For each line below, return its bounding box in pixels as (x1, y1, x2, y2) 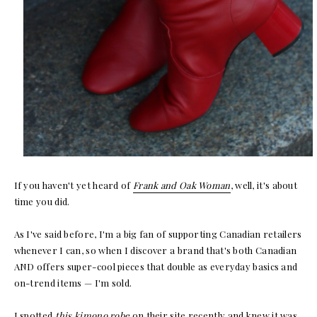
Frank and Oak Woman (132, 178, 231, 191)
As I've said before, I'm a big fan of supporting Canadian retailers (13, 227, 302, 240)
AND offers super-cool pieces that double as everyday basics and (13, 260, 298, 272)
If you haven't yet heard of (13, 178, 133, 191)
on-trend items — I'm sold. (13, 276, 132, 289)
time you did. (13, 195, 70, 207)
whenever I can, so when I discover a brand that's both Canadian (13, 243, 297, 256)
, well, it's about (230, 178, 298, 191)
